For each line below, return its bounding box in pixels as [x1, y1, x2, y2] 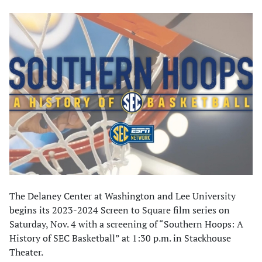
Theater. [9, 246, 43, 259]
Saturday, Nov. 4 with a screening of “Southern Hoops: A [9, 218, 243, 231]
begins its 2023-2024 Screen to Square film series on [9, 204, 230, 217]
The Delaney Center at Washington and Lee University [9, 189, 236, 203]
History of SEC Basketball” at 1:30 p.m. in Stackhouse [9, 232, 231, 245]
